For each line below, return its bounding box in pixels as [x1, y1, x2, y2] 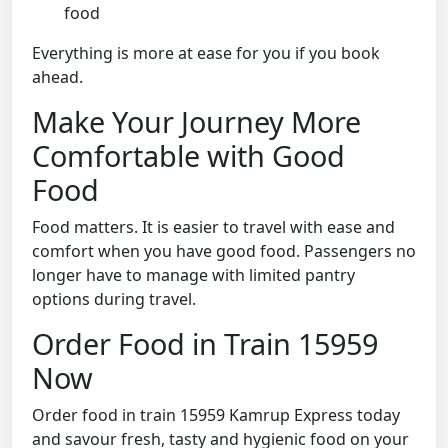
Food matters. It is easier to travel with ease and [32, 216, 395, 239]
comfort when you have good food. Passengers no [32, 240, 416, 263]
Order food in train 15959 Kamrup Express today [32, 404, 400, 427]
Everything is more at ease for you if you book [32, 42, 380, 65]
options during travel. [32, 288, 196, 311]
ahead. [32, 66, 83, 89]
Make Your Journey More [32, 102, 361, 142]
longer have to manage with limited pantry [32, 264, 355, 287]
